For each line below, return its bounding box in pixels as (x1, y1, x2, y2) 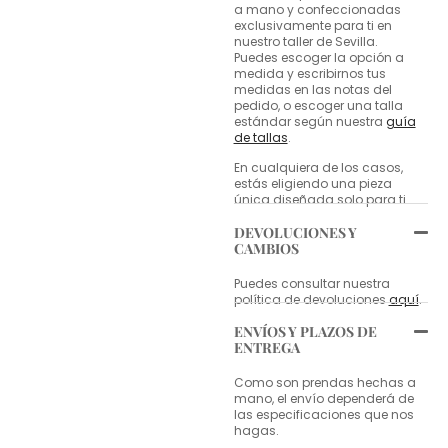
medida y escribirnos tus (233, 65, 386, 82)
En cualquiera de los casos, (233, 159, 403, 177)
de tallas (233, 129, 288, 146)
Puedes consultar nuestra (233, 274, 390, 292)
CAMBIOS (233, 238, 299, 258)
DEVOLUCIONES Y (233, 222, 357, 242)
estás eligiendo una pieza (233, 175, 392, 193)
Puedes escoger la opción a (233, 49, 404, 66)
